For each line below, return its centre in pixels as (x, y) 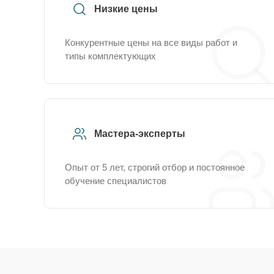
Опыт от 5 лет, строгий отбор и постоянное (155, 167)
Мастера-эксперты (140, 134)
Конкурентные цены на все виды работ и (151, 43)
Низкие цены (126, 9)
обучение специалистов (116, 181)
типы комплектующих (110, 56)
